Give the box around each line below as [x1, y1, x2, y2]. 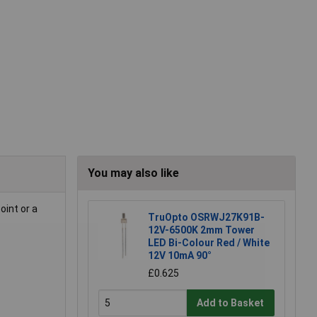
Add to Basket [197, 296, 265, 309]
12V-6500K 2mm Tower [148, 224, 255, 236]
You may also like [88, 166, 179, 180]
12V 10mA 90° [148, 250, 212, 262]
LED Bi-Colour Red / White [148, 237, 270, 249]
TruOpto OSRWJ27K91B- [148, 212, 265, 224]
